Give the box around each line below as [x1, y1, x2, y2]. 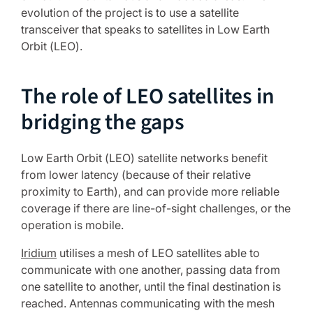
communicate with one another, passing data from [21, 263, 280, 277]
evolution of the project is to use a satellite [21, 6, 239, 20]
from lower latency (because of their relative [21, 168, 251, 182]
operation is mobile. [21, 218, 124, 232]
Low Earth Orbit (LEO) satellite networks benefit [21, 151, 268, 165]
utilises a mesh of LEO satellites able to [57, 246, 260, 260]
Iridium [21, 246, 57, 260]
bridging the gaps [21, 107, 184, 138]
